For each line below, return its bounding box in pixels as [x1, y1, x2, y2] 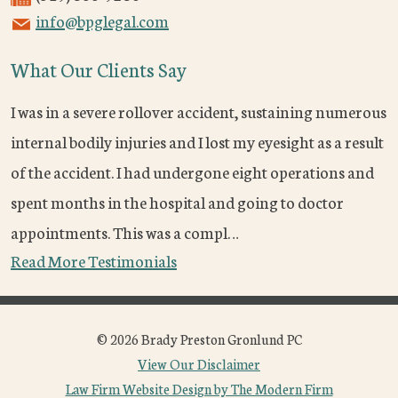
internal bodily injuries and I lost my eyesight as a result [11, 130, 384, 154]
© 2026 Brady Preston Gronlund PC [96, 330, 302, 349]
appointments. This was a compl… [11, 220, 239, 244]
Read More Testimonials [11, 249, 177, 273]
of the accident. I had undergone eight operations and [11, 160, 374, 184]
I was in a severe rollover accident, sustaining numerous [11, 99, 386, 123]
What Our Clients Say [11, 55, 187, 84]
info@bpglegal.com [36, 9, 169, 33]
